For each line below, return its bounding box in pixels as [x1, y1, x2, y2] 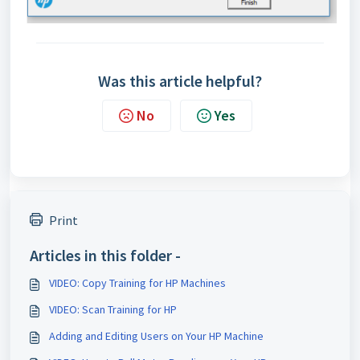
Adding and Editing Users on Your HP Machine [49, 329, 264, 344]
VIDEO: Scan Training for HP [49, 302, 177, 317]
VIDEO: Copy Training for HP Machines [49, 276, 226, 291]
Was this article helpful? [98, 71, 262, 92]
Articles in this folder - [30, 245, 181, 266]
